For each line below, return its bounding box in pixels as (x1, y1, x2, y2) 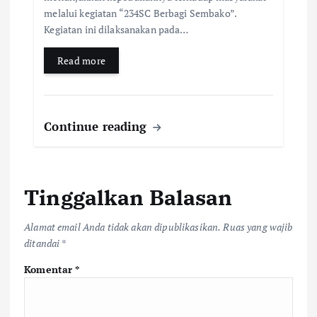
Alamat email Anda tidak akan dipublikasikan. (24, 220, 221, 234)
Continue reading (44, 117, 151, 134)
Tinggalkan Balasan (24, 183, 233, 211)
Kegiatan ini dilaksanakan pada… (44, 22, 189, 36)
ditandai (24, 236, 62, 250)
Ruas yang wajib (223, 220, 293, 234)
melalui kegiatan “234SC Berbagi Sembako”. (44, 6, 237, 20)
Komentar (24, 263, 76, 277)
